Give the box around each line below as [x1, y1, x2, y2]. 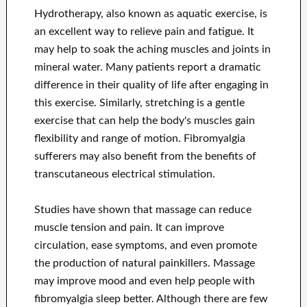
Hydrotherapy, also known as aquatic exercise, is [34, 8, 267, 20]
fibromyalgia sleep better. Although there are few [34, 293, 268, 305]
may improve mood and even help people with [34, 275, 255, 287]
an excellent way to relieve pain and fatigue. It [34, 26, 254, 38]
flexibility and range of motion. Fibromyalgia [34, 133, 245, 145]
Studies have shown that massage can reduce [34, 204, 251, 216]
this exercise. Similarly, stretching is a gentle [34, 97, 245, 109]
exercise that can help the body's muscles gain [34, 115, 255, 127]
